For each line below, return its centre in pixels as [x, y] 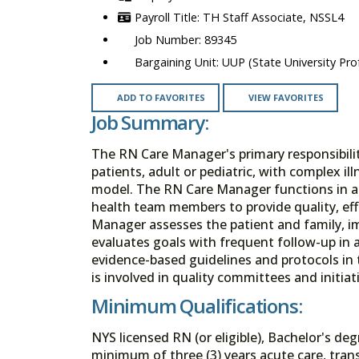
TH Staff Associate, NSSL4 [273, 18]
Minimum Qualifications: [197, 305]
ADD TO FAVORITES [161, 98]
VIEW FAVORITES [286, 98]
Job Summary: [150, 123]
